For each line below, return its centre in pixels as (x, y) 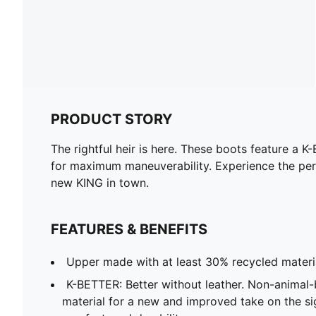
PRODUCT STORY (111, 119)
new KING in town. (100, 182)
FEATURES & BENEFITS (129, 229)
